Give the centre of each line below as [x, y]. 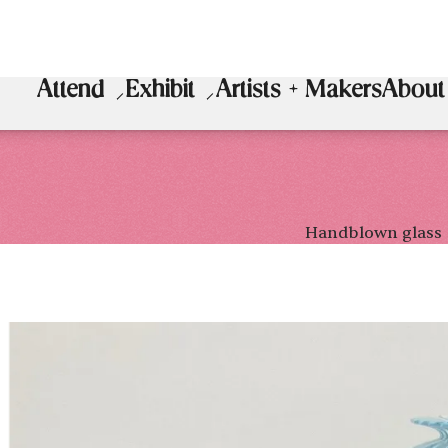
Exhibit [161, 91]
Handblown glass [374, 232]
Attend [71, 91]
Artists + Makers [299, 91]
